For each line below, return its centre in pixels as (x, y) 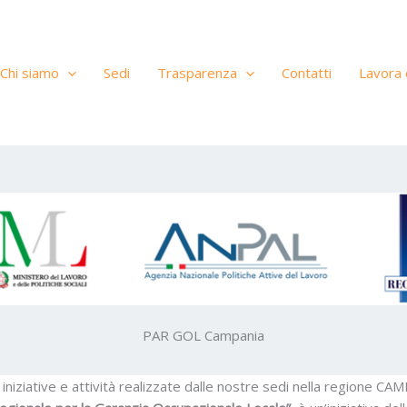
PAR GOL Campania (203, 335)
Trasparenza (197, 73)
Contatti (307, 73)
